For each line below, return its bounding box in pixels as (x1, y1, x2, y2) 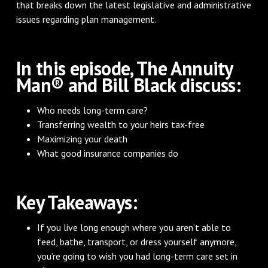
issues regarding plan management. (16, 13, 156, 25)
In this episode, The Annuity (16, 55, 232, 81)
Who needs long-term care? (37, 103, 148, 116)
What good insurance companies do (37, 147, 179, 159)
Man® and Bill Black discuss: (16, 72, 240, 98)
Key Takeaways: (16, 189, 137, 215)
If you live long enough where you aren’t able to (37, 221, 232, 233)
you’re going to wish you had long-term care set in (37, 249, 238, 262)
